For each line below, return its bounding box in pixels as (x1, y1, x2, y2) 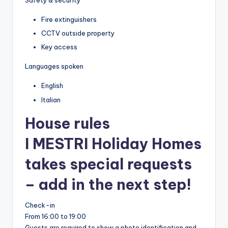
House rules (25, 113, 110, 133)
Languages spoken (25, 62, 83, 71)
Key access (41, 43, 77, 51)
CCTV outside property (41, 29, 115, 38)
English (41, 81, 63, 90)
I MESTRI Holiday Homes (25, 134, 202, 153)
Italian (41, 95, 61, 104)
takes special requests (25, 154, 192, 174)
